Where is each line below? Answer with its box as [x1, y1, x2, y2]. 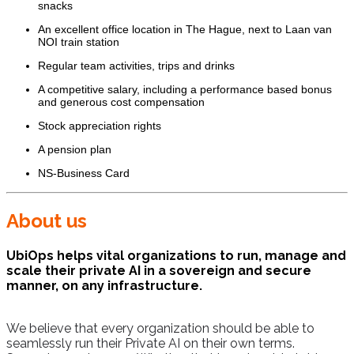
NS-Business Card [38, 167, 130, 180]
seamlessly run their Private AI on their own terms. [6, 335, 295, 351]
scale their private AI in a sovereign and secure [6, 262, 311, 278]
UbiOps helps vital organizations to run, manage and [6, 247, 346, 263]
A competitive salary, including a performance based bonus [38, 83, 332, 96]
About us [6, 209, 87, 233]
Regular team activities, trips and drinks [38, 59, 235, 73]
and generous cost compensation [38, 96, 205, 109]
